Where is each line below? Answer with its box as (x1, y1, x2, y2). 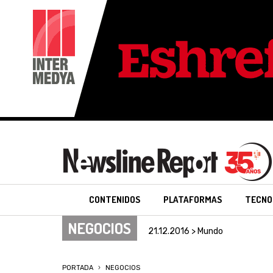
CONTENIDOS (89, 194, 141, 205)
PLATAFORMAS (163, 194, 222, 205)
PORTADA (62, 264, 93, 272)
